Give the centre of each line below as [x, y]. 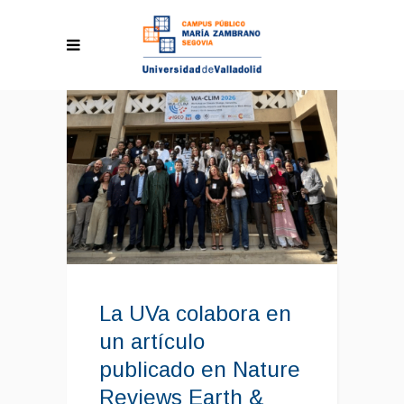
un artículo [152, 342]
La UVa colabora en [195, 314]
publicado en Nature [200, 370]
